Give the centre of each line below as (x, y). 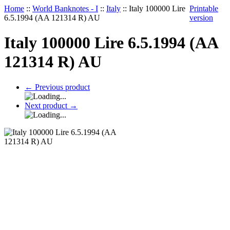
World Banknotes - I (65, 8)
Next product (47, 105)
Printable (204, 8)
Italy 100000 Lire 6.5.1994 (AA (111, 43)
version (201, 18)
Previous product (61, 87)
